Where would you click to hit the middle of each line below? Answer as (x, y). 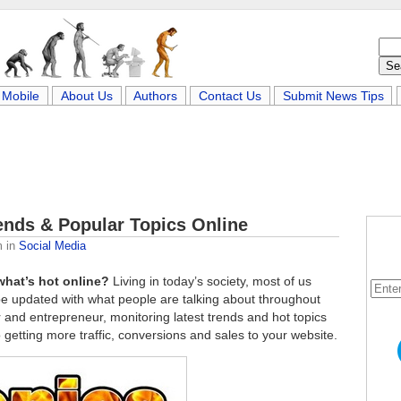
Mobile (21, 96)
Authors (156, 96)
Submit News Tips (333, 96)
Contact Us (230, 96)
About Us (86, 96)
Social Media (52, 246)
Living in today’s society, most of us (210, 281)
